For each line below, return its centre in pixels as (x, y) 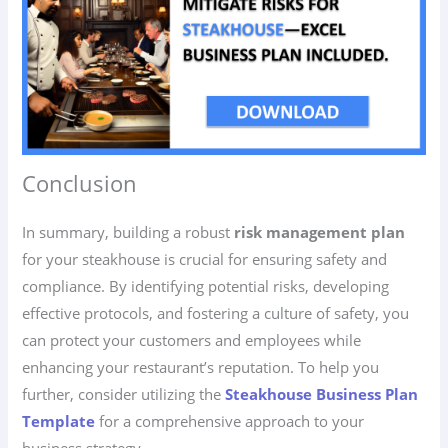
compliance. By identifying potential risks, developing (206, 286)
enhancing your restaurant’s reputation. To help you (201, 367)
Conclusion (80, 184)
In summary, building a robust (128, 232)
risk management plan (320, 232)
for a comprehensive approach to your (230, 421)
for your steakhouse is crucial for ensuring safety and (205, 259)
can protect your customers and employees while (192, 340)
